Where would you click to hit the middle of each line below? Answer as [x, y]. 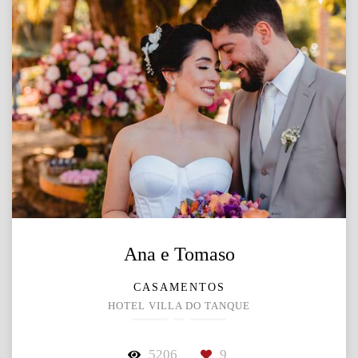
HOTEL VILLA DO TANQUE [179, 306]
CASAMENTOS [179, 288]
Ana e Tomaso [179, 255]
